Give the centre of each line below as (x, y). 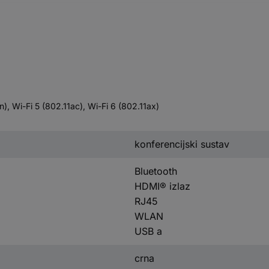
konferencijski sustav (182, 144)
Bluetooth (156, 171)
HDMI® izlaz (162, 186)
